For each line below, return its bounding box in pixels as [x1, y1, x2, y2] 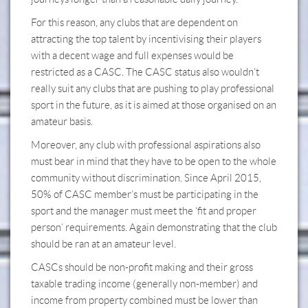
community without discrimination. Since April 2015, [31, 173, 261, 184]
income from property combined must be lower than [31, 295, 258, 306]
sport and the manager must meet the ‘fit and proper [31, 206, 256, 217]
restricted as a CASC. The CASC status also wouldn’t [31, 67, 259, 78]
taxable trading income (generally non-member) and [31, 278, 258, 289]
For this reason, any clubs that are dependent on [31, 17, 238, 28]
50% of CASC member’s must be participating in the [31, 189, 258, 200]
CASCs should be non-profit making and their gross [31, 262, 253, 273]
